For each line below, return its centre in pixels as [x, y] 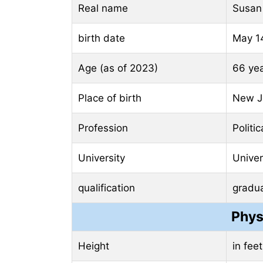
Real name [103, 9]
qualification [107, 188]
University [102, 158]
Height [94, 246]
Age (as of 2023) [118, 68]
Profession [103, 128]
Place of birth [110, 98]
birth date [102, 38]
